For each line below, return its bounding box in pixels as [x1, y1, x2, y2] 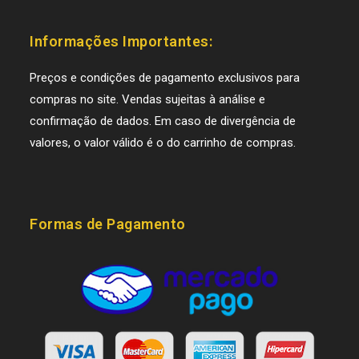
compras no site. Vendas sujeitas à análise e [30, 92, 266, 107]
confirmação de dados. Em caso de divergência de [30, 114, 296, 129]
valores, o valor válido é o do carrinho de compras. [30, 135, 296, 151]
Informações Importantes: [30, 33, 213, 50]
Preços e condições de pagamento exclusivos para [30, 71, 301, 86]
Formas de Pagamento [30, 216, 186, 233]
